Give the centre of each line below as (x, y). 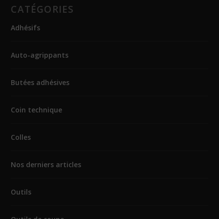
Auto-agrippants (40, 55)
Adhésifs (26, 28)
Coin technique (37, 110)
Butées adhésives (40, 83)
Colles (21, 137)
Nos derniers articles (46, 165)
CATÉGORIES (43, 10)
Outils (21, 192)
